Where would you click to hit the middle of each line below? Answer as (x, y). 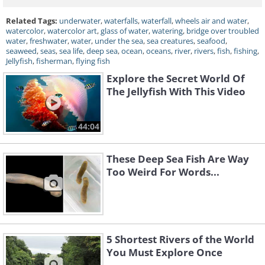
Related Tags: (33, 21)
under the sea (119, 41)
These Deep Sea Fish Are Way (178, 159)
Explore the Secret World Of (176, 78)
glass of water (125, 31)
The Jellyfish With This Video (176, 91)
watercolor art (72, 31)
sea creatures (170, 41)
